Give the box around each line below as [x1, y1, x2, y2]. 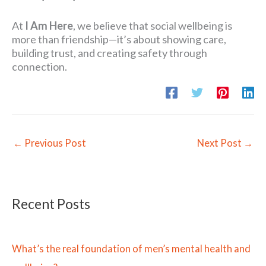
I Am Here [25, 19, 73, 33]
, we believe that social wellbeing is [73, 19, 232, 33]
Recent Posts [12, 195, 90, 212]
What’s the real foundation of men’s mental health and [12, 242, 251, 254]
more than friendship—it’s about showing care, [12, 33, 226, 46]
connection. [12, 60, 67, 74]
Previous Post [23, 137, 86, 149]
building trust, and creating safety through [12, 46, 207, 60]
